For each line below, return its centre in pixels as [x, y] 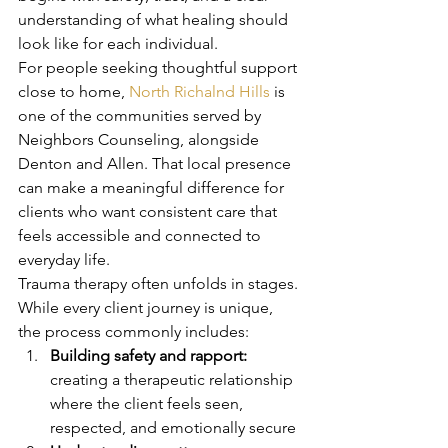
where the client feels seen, [148, 403]
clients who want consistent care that [149, 211]
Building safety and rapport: [148, 355]
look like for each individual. [118, 43]
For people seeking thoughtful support [159, 67]
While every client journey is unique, [147, 307]
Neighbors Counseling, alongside [140, 139]
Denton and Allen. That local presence [156, 163]
